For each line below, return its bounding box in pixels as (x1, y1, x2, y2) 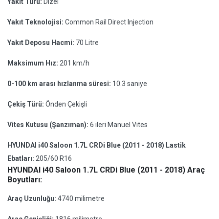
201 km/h (60, 59, 89, 67)
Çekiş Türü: (7, 100, 45, 108)
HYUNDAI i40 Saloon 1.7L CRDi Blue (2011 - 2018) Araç (7, 165, 205, 175)
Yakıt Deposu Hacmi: (7, 39, 76, 46)
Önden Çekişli (45, 100, 87, 108)
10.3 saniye (112, 80, 147, 88)
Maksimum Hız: (7, 59, 60, 67)
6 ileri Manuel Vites (90, 121, 148, 129)
